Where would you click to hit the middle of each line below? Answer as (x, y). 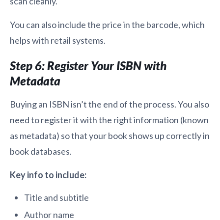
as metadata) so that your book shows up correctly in (110, 136)
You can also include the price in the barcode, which (107, 25)
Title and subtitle (56, 198)
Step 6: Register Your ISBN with (88, 66)
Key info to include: (48, 175)
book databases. (41, 151)
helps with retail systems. (58, 41)
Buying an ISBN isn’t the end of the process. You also (110, 104)
